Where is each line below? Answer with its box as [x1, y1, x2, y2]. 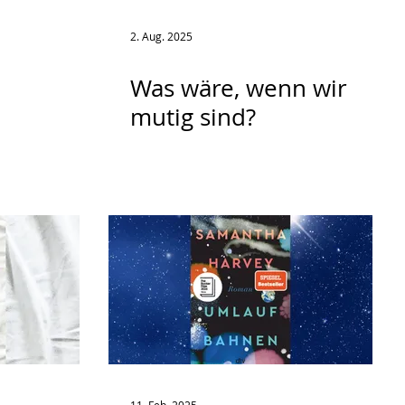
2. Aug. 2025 [130, 29, 193, 43]
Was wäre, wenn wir [130, 72, 347, 104]
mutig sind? [130, 101, 256, 133]
